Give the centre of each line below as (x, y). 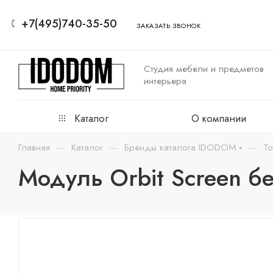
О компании (219, 118)
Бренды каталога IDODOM (180, 147)
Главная (34, 147)
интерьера (165, 81)
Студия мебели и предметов (204, 69)
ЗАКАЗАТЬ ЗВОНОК (169, 26)
